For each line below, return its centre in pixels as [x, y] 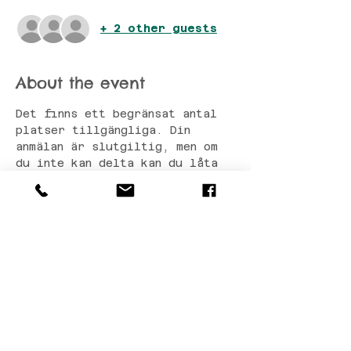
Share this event [80, 266]
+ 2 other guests [159, 29]
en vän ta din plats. [85, 179]
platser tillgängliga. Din [107, 130]
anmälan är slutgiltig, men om [120, 146]
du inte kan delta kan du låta [120, 163]
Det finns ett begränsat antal [120, 113]
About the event [80, 82]
